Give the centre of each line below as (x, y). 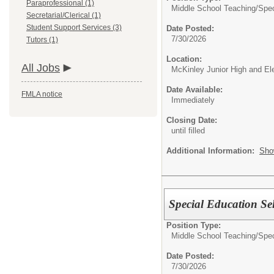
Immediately (193, 100)
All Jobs (41, 68)
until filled (188, 131)
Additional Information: (213, 151)
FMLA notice (42, 94)
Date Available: (194, 90)
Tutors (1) (42, 40)
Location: (184, 59)
